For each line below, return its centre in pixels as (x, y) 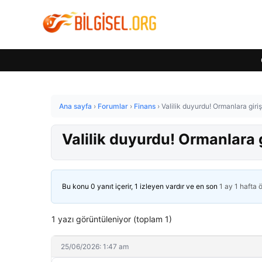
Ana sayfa (75, 106)
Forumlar (113, 106)
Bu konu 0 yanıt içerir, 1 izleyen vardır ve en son (141, 186)
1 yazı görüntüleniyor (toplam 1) (112, 219)
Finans (145, 106)
